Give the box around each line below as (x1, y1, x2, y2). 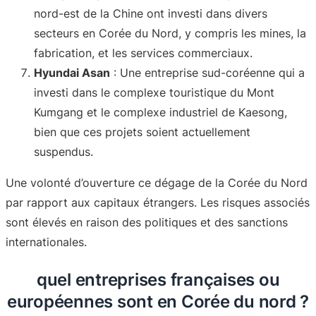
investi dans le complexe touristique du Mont (34, 85, 274, 99)
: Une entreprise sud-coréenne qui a (110, 65, 305, 80)
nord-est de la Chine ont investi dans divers (34, 6, 267, 20)
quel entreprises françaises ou (36, 269, 280, 290)
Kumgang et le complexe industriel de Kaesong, (34, 104, 287, 119)
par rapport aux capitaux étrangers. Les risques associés (6, 195, 310, 209)
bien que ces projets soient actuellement (34, 124, 250, 139)
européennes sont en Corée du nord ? (6, 291, 310, 312)
